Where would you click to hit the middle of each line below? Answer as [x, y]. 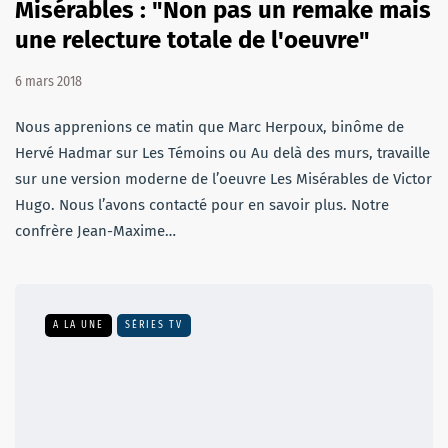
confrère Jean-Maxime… [95, 230]
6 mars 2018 [48, 81]
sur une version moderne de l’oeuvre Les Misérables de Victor [223, 178]
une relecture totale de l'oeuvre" [192, 39]
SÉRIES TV [154, 324]
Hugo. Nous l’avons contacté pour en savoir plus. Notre [202, 204]
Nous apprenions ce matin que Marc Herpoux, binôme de [209, 126]
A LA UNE [78, 324]
